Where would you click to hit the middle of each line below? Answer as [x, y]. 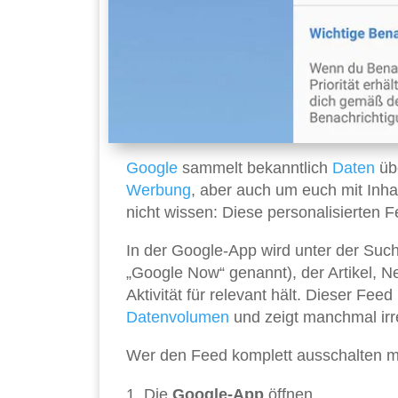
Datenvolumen [178, 318]
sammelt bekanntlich [255, 168]
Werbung [159, 191]
